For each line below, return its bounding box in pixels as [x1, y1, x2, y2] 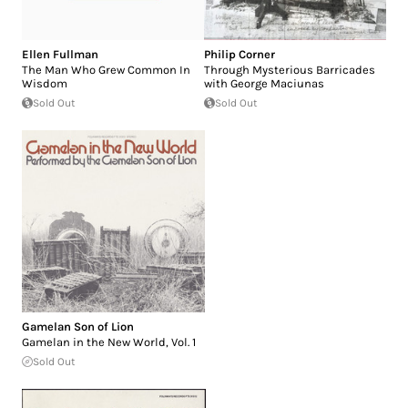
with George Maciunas [204, 76, 324, 91]
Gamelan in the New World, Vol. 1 [22, 335, 196, 350]
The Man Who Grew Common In [22, 63, 190, 77]
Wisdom [22, 76, 67, 91]
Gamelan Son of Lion [22, 320, 134, 334]
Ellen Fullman [22, 47, 98, 62]
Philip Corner [204, 47, 275, 62]
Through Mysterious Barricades [204, 63, 375, 77]
